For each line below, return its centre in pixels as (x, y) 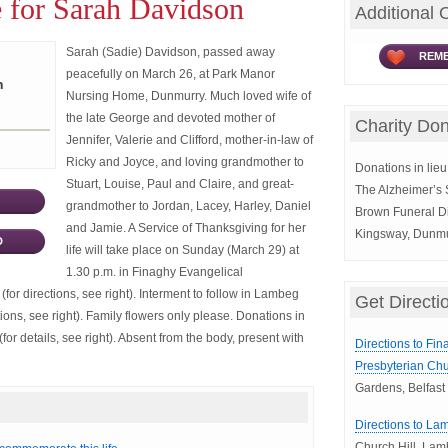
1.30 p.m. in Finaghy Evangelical (154, 272)
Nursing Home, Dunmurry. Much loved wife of (188, 96)
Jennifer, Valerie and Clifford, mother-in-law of (189, 140)
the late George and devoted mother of (170, 118)
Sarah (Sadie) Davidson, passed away (170, 52)
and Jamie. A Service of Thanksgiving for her (186, 228)
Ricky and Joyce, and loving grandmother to (185, 162)
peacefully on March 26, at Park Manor (170, 74)
